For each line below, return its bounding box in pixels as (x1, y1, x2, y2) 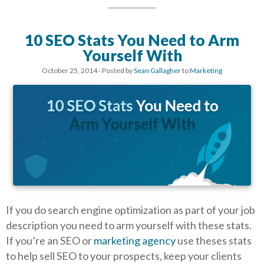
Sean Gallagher (134, 66, 181, 75)
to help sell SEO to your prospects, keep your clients (6, 249, 242, 262)
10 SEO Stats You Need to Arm (25, 31, 239, 50)
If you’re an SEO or (6, 233, 94, 247)
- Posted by (97, 66, 134, 75)
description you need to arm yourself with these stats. (6, 218, 252, 232)
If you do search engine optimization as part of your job (6, 203, 255, 216)
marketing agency (94, 233, 176, 247)
